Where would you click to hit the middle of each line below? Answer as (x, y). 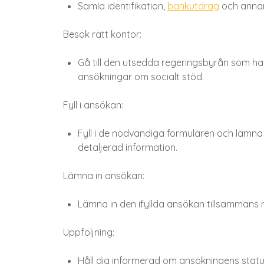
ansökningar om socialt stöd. (141, 77)
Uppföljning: (89, 232)
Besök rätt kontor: (102, 34)
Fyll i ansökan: (93, 105)
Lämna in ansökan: (104, 176)
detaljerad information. (128, 148)
